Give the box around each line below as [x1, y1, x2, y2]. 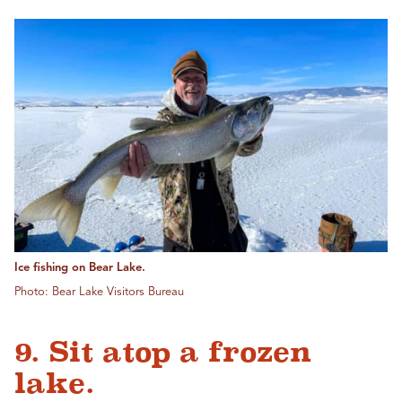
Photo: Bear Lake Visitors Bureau [14, 286, 184, 299]
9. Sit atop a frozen [14, 336, 311, 369]
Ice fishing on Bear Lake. [14, 262, 145, 275]
